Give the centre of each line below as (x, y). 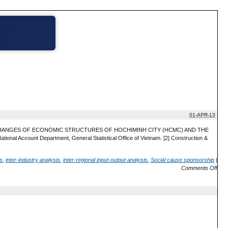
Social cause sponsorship (182, 160)
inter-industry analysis (33, 160)
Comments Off (199, 168)
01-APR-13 (202, 115)
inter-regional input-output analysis (105, 160)
